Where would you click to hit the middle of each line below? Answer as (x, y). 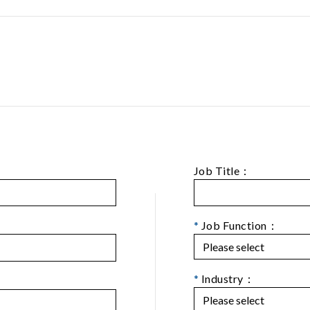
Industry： (227, 279)
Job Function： (239, 226)
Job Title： (222, 170)
